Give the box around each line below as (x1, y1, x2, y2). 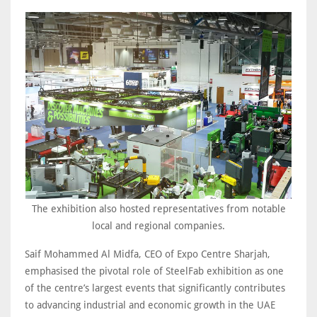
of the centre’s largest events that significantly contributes (25, 282, 285, 294)
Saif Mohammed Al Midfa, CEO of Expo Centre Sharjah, (25, 248, 270, 260)
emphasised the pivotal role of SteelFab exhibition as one (25, 265, 284, 277)
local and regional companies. (92, 219, 225, 231)
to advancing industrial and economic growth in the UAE (25, 299, 275, 311)
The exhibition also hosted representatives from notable (31, 202, 286, 214)
